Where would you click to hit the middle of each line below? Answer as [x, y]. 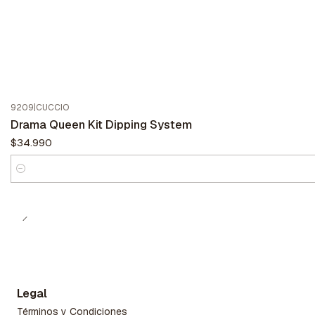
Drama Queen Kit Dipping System [101, 125]
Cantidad [32, 177]
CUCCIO [52, 108]
